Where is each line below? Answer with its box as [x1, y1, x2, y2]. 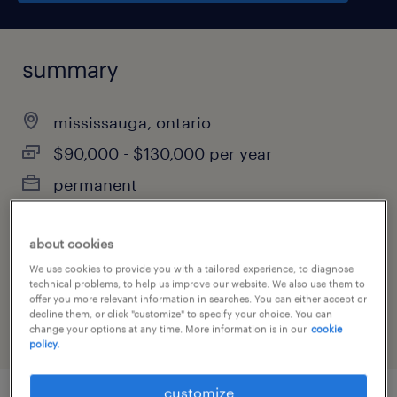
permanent [53, 175, 137, 194]
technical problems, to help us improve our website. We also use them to [29, 277, 366, 290]
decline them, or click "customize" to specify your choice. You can [29, 307, 333, 320]
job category [22, 257, 120, 276]
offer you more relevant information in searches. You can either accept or [29, 292, 368, 305]
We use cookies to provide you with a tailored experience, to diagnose [29, 262, 354, 275]
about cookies [29, 236, 114, 252]
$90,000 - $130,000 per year [53, 144, 272, 163]
